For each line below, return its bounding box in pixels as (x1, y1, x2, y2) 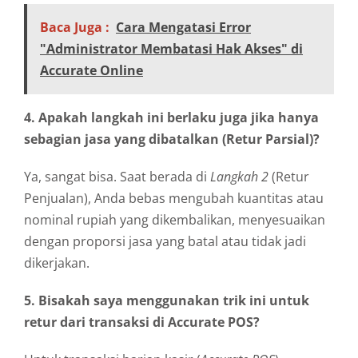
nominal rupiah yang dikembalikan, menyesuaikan (24, 210, 325, 229)
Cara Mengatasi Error (116, 18, 251, 36)
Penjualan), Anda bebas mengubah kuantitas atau (24, 189, 324, 207)
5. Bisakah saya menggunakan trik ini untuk (24, 291, 309, 309)
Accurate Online (40, 61, 143, 79)
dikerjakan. (24, 253, 89, 272)
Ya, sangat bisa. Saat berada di (24, 167, 210, 185)
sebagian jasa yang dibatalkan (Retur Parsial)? (24, 129, 320, 148)
